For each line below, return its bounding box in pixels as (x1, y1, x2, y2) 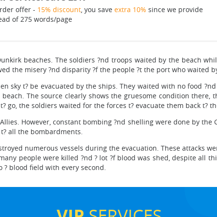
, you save (80, 5, 114, 15)
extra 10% (114, 5, 146, 15)
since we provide (146, 5, 203, 15)
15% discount (37, 5, 81, 15)
